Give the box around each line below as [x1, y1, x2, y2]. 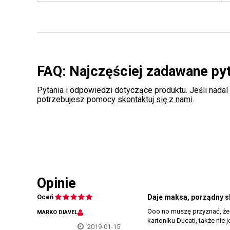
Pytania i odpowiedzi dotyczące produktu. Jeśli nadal [37, 85, 228, 95]
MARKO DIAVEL [37, 208, 78, 216]
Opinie [37, 175, 76, 191]
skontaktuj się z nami [118, 94, 193, 104]
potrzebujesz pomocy [37, 94, 118, 104]
